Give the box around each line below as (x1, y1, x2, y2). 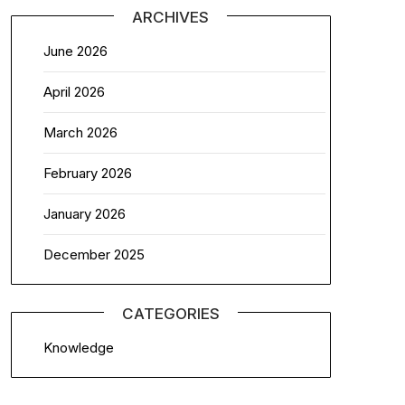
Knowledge (42, 339, 114, 356)
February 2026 (42, 165, 132, 182)
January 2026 (42, 205, 126, 222)
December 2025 (42, 246, 145, 263)
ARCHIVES (132, 8, 210, 26)
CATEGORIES (121, 305, 220, 323)
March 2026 (42, 124, 118, 141)
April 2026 (42, 83, 105, 100)
